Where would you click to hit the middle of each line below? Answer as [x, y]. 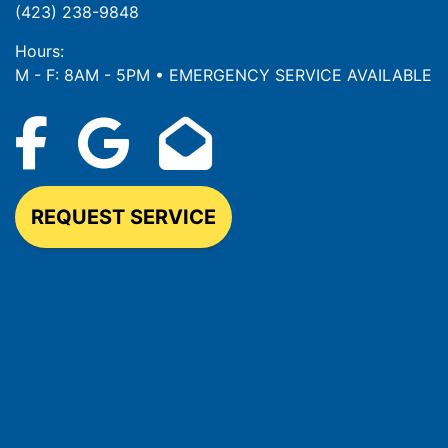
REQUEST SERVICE [123, 216]
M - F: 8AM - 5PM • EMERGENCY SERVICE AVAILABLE [223, 74]
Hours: [39, 50]
